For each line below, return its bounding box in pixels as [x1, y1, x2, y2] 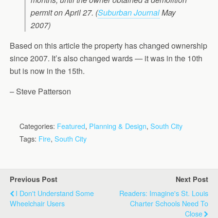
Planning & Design [89, 121, 146, 131]
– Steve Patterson [10, 86, 71, 97]
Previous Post [10, 174, 57, 184]
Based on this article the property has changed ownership [10, 40, 207, 51]
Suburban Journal [98, 7, 160, 18]
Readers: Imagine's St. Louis [119, 188, 208, 198]
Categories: [19, 121, 57, 131]
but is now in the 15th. [10, 65, 85, 76]
